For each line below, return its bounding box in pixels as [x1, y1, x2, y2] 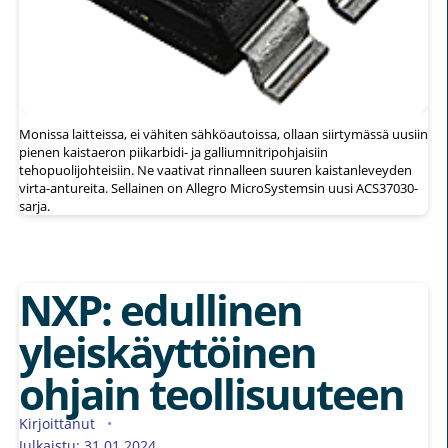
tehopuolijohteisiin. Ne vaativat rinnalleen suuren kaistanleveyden [19, 160, 412, 179]
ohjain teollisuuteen [19, 364, 404, 422]
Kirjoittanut [19, 413, 99, 433]
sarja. [19, 196, 50, 215]
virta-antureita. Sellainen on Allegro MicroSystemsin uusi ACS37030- [19, 178, 418, 197]
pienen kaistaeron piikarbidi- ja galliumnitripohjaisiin [19, 142, 328, 161]
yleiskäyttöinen [19, 322, 316, 380]
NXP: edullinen [19, 280, 302, 338]
